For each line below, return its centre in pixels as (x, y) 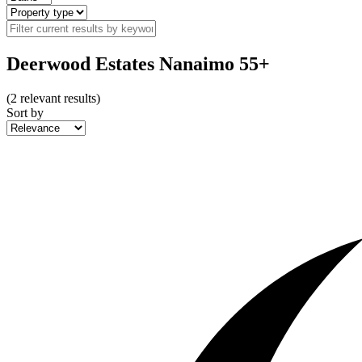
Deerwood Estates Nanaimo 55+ (138, 63)
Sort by (25, 112)
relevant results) (59, 98)
